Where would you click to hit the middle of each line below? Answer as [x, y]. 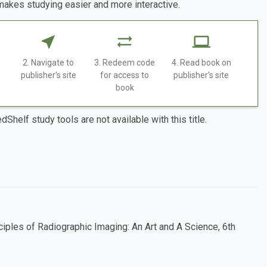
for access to [125, 75]
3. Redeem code [125, 63]
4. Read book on [201, 63]
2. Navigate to [49, 63]
